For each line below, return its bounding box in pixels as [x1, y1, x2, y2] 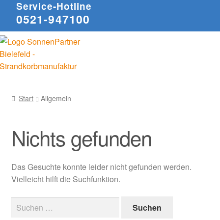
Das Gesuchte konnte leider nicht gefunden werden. [11, 161, 192, 173]
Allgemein [41, 93, 72, 103]
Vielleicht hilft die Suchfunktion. [11, 173, 120, 185]
